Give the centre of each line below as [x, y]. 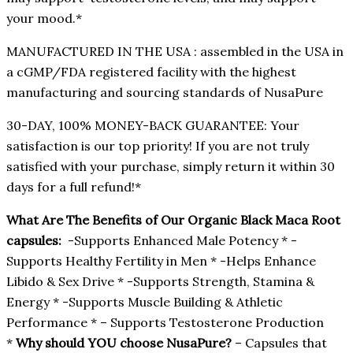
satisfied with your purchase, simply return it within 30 [171, 166]
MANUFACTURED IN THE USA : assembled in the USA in [175, 51]
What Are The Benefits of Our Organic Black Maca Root [173, 219]
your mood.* [44, 18]
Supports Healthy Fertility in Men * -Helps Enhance [161, 260]
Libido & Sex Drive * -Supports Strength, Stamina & [160, 281]
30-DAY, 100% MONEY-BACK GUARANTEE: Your [153, 125]
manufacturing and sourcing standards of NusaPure [165, 92]
